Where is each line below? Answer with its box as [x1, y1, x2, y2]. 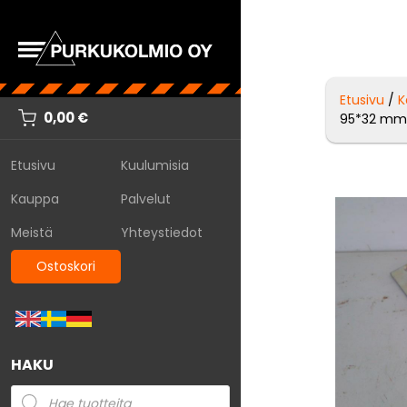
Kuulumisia [120, 155, 189, 174]
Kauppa [11, 189, 59, 208]
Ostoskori [35, 256, 95, 275]
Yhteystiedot [120, 223, 203, 242]
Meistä [11, 223, 53, 242]
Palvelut [120, 189, 171, 208]
